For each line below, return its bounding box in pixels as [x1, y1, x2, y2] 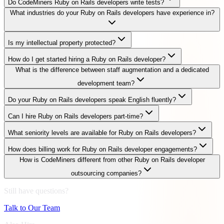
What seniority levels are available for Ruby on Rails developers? [8, 128, 196, 136]
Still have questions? [4, 186, 68, 195]
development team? [77, 79, 134, 87]
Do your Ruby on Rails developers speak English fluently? [8, 95, 176, 103]
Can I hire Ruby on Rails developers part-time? [8, 112, 143, 120]
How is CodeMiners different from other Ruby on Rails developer [19, 155, 205, 163]
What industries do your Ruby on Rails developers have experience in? [9, 8, 214, 16]
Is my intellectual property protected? [8, 38, 115, 46]
